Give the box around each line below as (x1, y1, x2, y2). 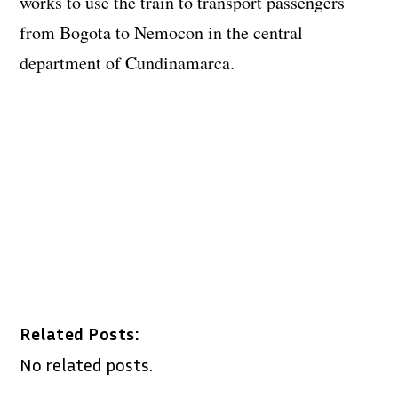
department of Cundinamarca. (20, 50, 235, 75)
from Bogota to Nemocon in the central (20, 20, 304, 44)
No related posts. (20, 354, 154, 376)
